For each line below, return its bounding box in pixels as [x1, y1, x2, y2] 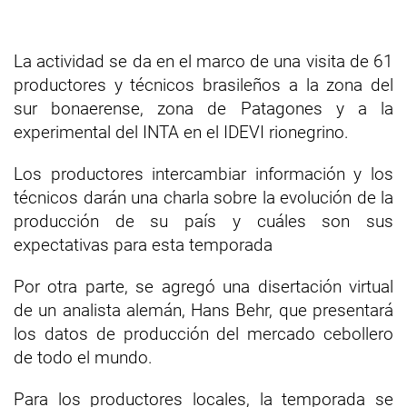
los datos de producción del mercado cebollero [14, 323, 393, 344]
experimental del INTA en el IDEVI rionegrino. [14, 122, 349, 143]
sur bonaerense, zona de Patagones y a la [14, 98, 393, 119]
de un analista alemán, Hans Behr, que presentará [14, 300, 393, 321]
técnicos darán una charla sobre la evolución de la [14, 187, 393, 208]
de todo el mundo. [14, 347, 153, 368]
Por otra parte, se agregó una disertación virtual [14, 276, 393, 297]
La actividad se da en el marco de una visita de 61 [14, 51, 393, 72]
